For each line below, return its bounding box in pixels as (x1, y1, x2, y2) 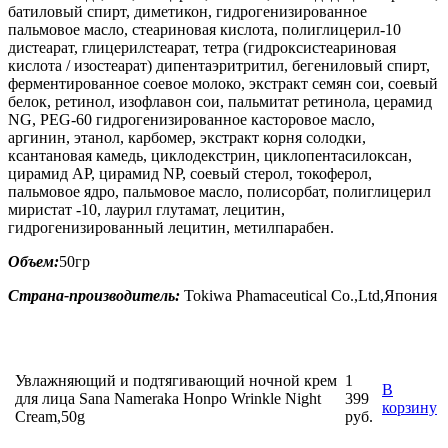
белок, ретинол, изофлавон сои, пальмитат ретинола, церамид (8, 92, 432, 110)
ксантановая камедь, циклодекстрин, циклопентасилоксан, (8, 146, 412, 164)
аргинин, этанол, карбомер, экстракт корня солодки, (8, 128, 366, 146)
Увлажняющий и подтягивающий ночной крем (15, 371, 337, 389)
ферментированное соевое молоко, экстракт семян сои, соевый (8, 74, 438, 92)
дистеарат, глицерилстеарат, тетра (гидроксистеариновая (8, 38, 396, 56)
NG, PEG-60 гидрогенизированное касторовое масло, (8, 110, 375, 128)
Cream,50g (15, 407, 85, 425)
